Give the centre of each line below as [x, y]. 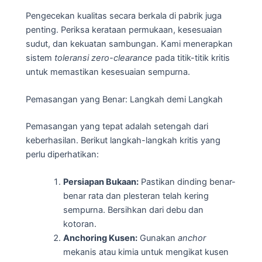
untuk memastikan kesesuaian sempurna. [108, 72]
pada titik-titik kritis [191, 58]
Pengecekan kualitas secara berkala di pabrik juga [124, 15]
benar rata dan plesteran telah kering [136, 196]
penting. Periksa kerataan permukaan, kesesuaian [124, 30]
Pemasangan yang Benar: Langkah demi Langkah [124, 99]
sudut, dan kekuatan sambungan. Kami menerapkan [129, 44]
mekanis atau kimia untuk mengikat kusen [146, 252]
